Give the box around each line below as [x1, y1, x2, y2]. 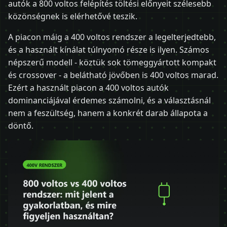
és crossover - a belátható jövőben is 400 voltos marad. [8, 69, 218, 81]
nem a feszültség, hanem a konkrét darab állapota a [8, 107, 208, 119]
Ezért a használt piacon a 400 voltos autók [8, 82, 169, 93]
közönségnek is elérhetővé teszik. [8, 10, 137, 22]
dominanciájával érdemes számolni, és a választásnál [8, 94, 211, 106]
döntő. [8, 120, 33, 131]
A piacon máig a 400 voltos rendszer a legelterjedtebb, [8, 31, 216, 43]
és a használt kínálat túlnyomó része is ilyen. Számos [8, 44, 209, 55]
